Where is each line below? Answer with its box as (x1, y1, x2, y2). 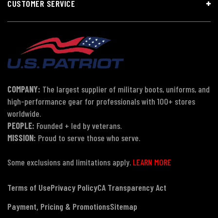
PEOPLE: (7, 120, 35, 131)
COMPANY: (7, 83, 40, 94)
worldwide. (7, 108, 41, 119)
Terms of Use (7, 182, 51, 193)
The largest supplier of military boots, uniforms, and (40, 83, 210, 94)
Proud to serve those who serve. (36, 132, 140, 143)
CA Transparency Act (97, 182, 166, 193)
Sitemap (110, 200, 137, 212)
